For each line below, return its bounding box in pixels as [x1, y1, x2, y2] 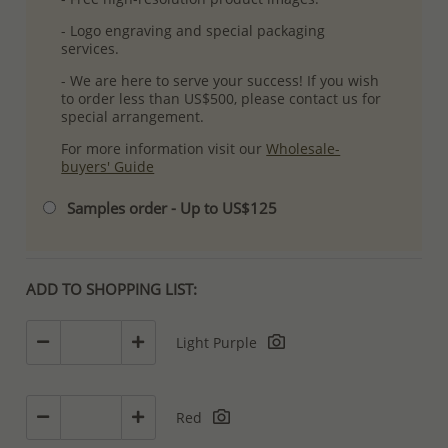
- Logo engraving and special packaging [61, 21, 326, 41]
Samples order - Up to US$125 [67, 198, 278, 219]
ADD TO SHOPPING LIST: [26, 278, 198, 299]
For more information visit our [61, 139, 267, 159]
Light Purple [176, 332, 262, 352]
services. [61, 39, 120, 59]
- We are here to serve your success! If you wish [61, 71, 380, 91]
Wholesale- [266, 139, 341, 159]
